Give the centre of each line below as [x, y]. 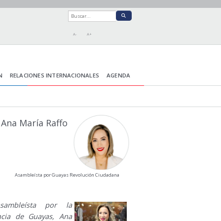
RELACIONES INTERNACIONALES [55, 75]
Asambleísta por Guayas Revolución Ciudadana [67, 175]
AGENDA [119, 75]
